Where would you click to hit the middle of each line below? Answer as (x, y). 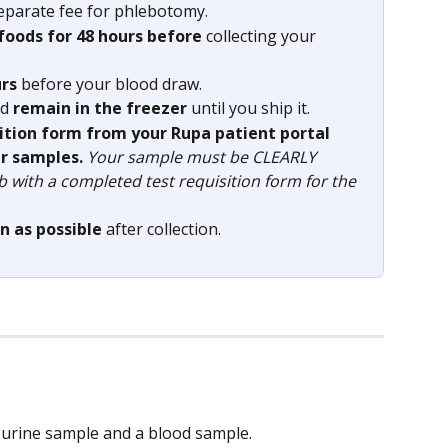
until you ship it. (250, 108)
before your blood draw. (109, 83)
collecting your (261, 35)
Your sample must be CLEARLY (203, 156)
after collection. (161, 228)
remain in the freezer (102, 108)
